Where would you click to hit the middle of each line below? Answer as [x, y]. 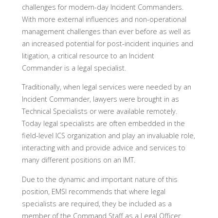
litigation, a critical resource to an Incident [88, 55]
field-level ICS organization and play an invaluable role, [108, 136]
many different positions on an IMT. [78, 160]
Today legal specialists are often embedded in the [103, 124]
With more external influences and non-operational [104, 19]
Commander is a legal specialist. [74, 68]
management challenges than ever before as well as [106, 31]
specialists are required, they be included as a [97, 203]
